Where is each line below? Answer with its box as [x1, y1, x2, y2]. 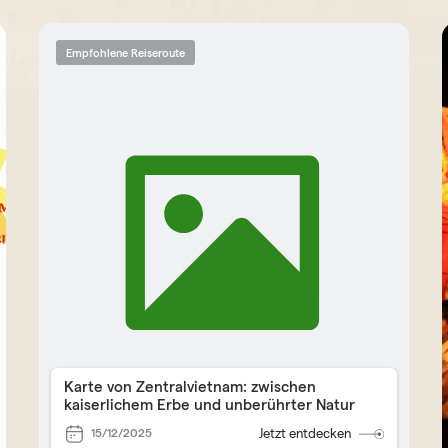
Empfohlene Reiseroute [66, 46, 186, 59]
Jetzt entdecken [259, 425, 352, 441]
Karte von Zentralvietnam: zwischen [64, 377, 317, 395]
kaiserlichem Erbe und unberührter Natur [64, 395, 356, 413]
